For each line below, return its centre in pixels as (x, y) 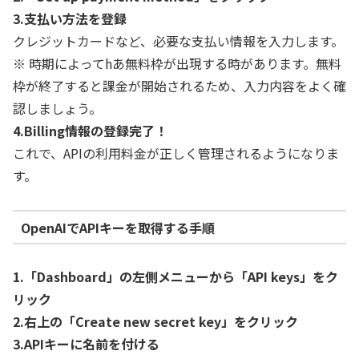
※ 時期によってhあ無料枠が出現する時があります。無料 (177, 64)
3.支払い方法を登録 (70, 19)
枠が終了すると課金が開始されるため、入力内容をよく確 (179, 86)
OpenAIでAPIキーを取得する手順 (117, 227)
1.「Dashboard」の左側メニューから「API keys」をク (175, 277)
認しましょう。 (57, 109)
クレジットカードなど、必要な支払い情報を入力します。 (178, 41)
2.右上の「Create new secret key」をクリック (155, 322)
